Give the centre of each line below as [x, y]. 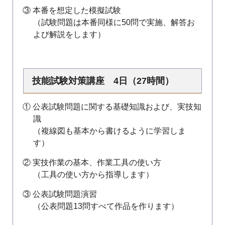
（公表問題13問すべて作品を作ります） [106, 206]
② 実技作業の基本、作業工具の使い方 [92, 162]
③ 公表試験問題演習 [60, 194]
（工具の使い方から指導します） [94, 175]
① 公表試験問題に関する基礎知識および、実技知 [112, 107]
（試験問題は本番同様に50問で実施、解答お [114, 22]
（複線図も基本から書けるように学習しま [110, 131]
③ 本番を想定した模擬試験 [72, 10]
